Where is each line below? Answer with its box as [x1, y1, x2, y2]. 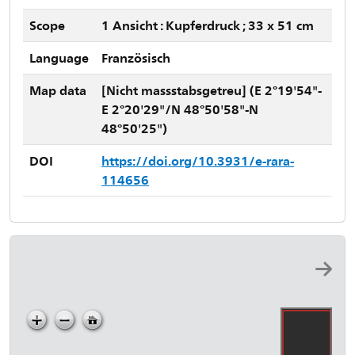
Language [29, 49, 89, 66]
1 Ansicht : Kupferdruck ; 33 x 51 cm [101, 17, 314, 33]
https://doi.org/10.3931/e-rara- [101, 152, 294, 169]
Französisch [101, 49, 170, 66]
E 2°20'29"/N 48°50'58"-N [101, 101, 258, 117]
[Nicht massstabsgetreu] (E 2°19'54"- [101, 82, 322, 98]
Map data [29, 82, 86, 98]
